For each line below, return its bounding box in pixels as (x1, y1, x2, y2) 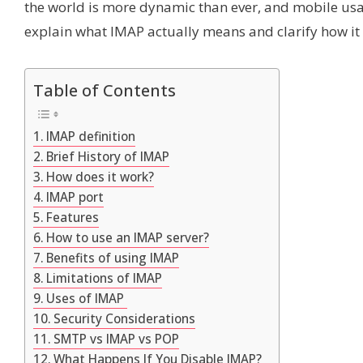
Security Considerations (53, 310, 196, 327)
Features (46, 208, 100, 225)
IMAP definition (46, 127, 136, 144)
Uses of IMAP (46, 289, 128, 306)
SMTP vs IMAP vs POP (53, 330, 180, 347)
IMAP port (46, 188, 105, 205)
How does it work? (46, 168, 155, 185)
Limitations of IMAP (46, 269, 163, 286)
